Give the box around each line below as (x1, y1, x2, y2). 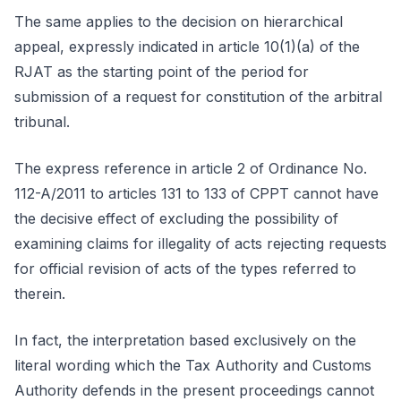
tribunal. (14, 113, 70, 131)
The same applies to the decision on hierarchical (14, 13, 343, 30)
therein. (14, 285, 65, 303)
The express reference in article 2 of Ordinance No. (14, 159, 367, 177)
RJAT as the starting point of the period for (14, 63, 309, 81)
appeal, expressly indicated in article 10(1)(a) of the (14, 38, 360, 55)
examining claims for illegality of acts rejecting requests (14, 235, 387, 252)
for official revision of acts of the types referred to (14, 260, 356, 277)
